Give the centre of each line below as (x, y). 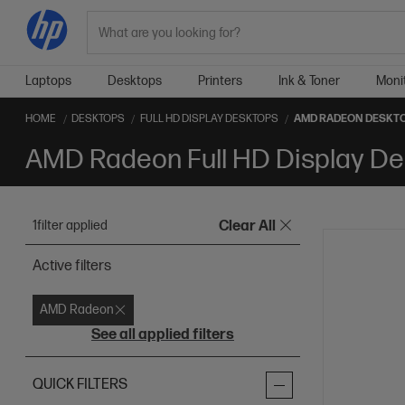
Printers (220, 81)
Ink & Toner (309, 81)
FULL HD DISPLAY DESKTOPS (209, 119)
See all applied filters (162, 335)
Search (108, 44)
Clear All (247, 226)
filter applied (72, 226)
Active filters (72, 266)
